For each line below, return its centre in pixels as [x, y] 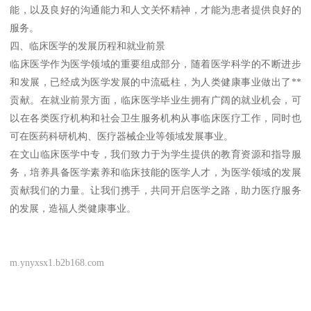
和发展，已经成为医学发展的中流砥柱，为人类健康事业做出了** [155, 82]
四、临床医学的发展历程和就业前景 [88, 46]
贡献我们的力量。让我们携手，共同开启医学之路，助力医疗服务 [155, 191]
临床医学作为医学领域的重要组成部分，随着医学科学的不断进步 [155, 64]
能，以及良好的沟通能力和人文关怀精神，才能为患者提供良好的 [155, 10]
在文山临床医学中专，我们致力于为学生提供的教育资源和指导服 [155, 154]
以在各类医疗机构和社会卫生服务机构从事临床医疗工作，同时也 [155, 118]
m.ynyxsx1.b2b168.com [57, 263]
